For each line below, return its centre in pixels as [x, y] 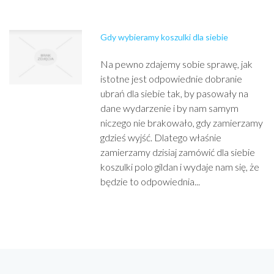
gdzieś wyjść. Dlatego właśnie [161, 137]
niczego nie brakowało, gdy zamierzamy [182, 123]
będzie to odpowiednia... [150, 181]
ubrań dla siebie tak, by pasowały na [175, 93]
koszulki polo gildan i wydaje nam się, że [180, 167]
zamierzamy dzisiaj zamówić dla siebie [178, 152]
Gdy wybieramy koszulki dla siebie [165, 37]
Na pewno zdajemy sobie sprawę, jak [177, 64]
